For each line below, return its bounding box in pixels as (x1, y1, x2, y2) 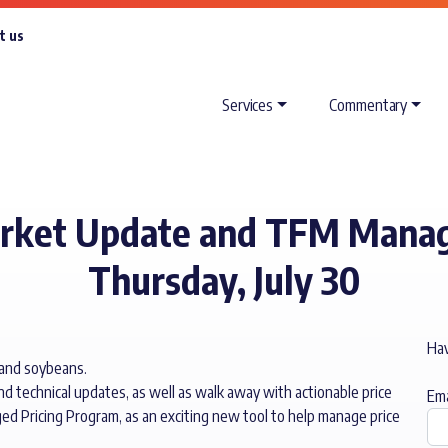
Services (222, 94, 274, 115)
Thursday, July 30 (88, 255, 360, 303)
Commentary (329, 94, 408, 115)
